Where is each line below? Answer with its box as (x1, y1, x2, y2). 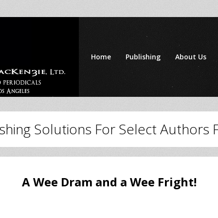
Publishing (126, 52, 161, 61)
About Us (175, 52, 206, 61)
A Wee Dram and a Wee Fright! (21, 174, 197, 190)
